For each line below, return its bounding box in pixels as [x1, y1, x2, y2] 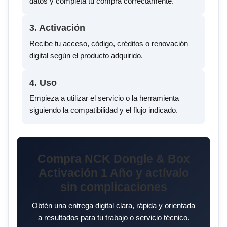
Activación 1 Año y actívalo [38, 167, 189, 180]
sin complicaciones [60, 181, 167, 194]
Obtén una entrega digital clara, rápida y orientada [32, 201, 195, 210]
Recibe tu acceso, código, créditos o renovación [29, 39, 188, 48]
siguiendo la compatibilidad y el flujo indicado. [29, 106, 178, 115]
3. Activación [29, 23, 85, 33]
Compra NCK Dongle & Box [37, 153, 190, 166]
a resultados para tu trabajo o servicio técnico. [37, 213, 190, 222]
